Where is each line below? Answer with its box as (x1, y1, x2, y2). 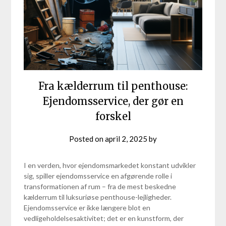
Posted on (69, 134, 105, 144)
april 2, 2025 (105, 134, 147, 144)
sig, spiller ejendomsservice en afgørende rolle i (24, 172, 173, 181)
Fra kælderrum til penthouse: (38, 80, 188, 93)
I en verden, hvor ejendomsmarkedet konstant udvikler (24, 161, 196, 170)
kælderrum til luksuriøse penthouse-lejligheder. (24, 193, 172, 202)
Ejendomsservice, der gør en (42, 95, 184, 108)
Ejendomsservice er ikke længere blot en (24, 203, 151, 212)
